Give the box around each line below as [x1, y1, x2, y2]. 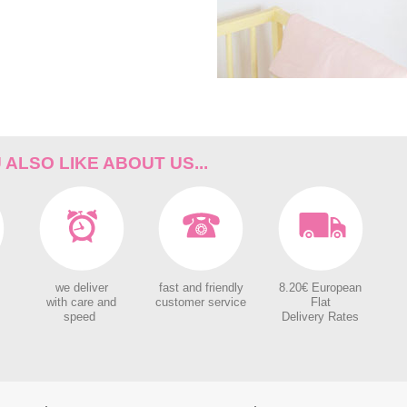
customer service [155, 296, 247, 309]
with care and [46, 296, 117, 309]
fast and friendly [158, 282, 243, 294]
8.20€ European [279, 282, 362, 294]
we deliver [55, 282, 108, 294]
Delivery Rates [282, 311, 360, 323]
